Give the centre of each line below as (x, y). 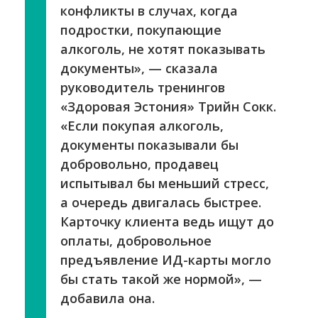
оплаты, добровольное (136, 240)
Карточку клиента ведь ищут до (167, 221)
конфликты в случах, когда (149, 10)
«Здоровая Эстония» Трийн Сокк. (168, 106)
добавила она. (108, 298)
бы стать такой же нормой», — (161, 279)
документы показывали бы (149, 144)
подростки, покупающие (141, 29)
